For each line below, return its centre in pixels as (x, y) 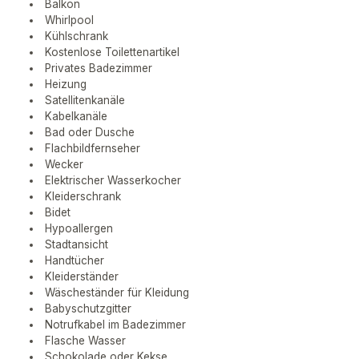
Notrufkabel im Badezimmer (115, 325)
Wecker (64, 165)
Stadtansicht (76, 245)
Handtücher (74, 261)
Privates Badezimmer (98, 69)
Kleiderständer (81, 277)
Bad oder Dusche (89, 133)
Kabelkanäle (76, 117)
